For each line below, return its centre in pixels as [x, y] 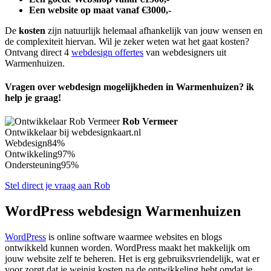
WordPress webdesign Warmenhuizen [123, 211]
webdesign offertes [107, 52]
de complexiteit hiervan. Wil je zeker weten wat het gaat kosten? [127, 41]
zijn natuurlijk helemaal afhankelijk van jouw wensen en [154, 30]
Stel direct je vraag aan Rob [57, 186]
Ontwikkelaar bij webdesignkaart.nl [73, 132]
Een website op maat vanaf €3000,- [100, 10]
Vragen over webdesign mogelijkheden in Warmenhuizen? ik [129, 87]
